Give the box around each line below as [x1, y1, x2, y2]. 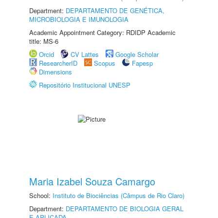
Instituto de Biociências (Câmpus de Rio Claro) [53, 191, 184, 200]
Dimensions [39, 67, 72, 76]
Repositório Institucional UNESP [39, 80, 130, 90]
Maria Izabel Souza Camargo [29, 174, 155, 188]
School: [29, 191, 53, 200]
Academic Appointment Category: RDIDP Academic [29, 28, 176, 37]
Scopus [94, 58, 115, 68]
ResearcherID [39, 58, 79, 68]
